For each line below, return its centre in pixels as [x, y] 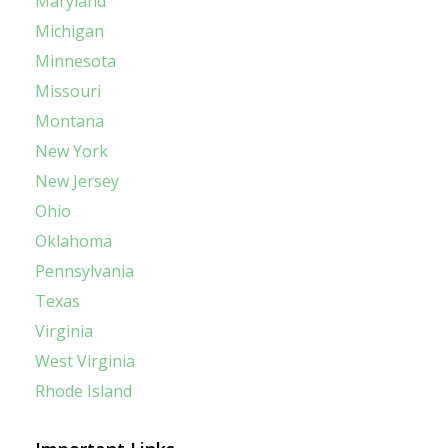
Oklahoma [73, 241]
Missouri [68, 91]
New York [71, 151]
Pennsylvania [84, 271]
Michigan [69, 31]
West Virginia [85, 361]
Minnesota [75, 61]
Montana [69, 121]
